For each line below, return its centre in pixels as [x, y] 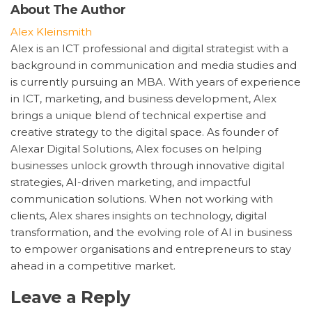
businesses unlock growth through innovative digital [147, 165]
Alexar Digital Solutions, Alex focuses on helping [136, 148]
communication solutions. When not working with [142, 198]
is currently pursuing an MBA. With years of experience [156, 81]
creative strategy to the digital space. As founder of [144, 132]
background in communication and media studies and [154, 65]
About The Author [68, 9]
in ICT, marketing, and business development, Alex [143, 98]
